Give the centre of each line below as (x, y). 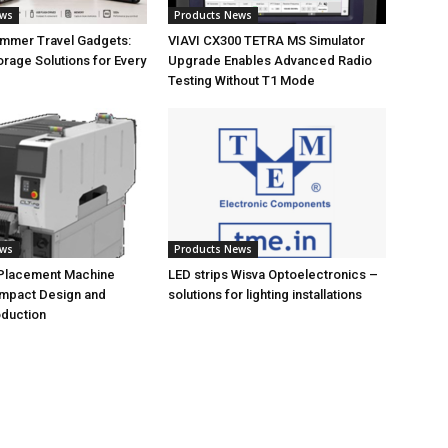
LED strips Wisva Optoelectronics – (273, 274)
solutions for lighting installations (265, 294)
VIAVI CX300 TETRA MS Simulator (266, 40)
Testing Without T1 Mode (241, 80)
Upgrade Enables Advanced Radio (270, 60)
